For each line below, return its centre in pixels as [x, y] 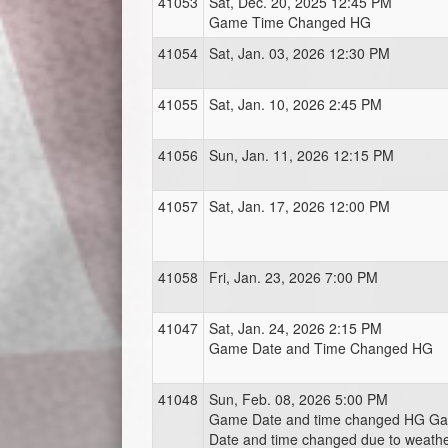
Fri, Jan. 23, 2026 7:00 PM [293, 277]
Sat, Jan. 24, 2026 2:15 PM [295, 328]
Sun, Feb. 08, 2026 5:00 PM [298, 399]
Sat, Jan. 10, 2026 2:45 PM [295, 104]
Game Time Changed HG [290, 22]
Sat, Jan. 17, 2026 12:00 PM [299, 206]
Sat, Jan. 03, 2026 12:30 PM [299, 53]
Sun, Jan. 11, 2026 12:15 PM [301, 155]
